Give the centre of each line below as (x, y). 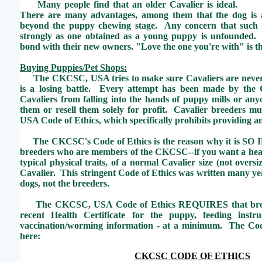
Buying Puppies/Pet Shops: (73, 68)
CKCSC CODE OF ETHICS (192, 256)
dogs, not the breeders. (65, 183)
